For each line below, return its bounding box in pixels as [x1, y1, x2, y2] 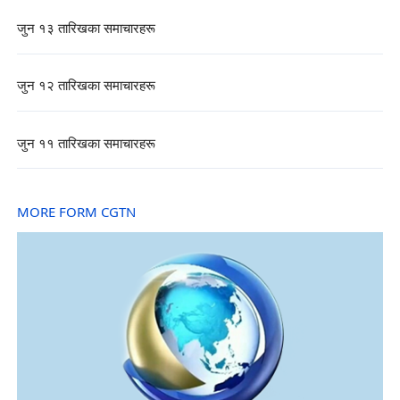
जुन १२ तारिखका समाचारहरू [16, 77, 155, 96]
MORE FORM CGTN [16, 203, 136, 222]
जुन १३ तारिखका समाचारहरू [16, 20, 155, 39]
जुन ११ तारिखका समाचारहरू [16, 134, 155, 154]
